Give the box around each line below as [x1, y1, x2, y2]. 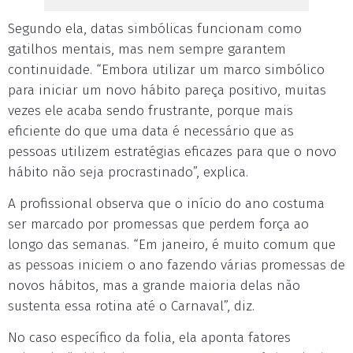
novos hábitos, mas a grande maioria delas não [8, 277, 300, 294]
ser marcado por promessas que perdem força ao [8, 216, 309, 232]
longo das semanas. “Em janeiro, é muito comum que [8, 236, 336, 253]
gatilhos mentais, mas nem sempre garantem [8, 41, 286, 58]
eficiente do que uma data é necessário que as [8, 123, 294, 139]
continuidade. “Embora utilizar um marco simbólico [8, 61, 325, 78]
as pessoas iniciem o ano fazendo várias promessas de [8, 257, 345, 273]
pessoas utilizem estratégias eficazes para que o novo [8, 143, 336, 160]
